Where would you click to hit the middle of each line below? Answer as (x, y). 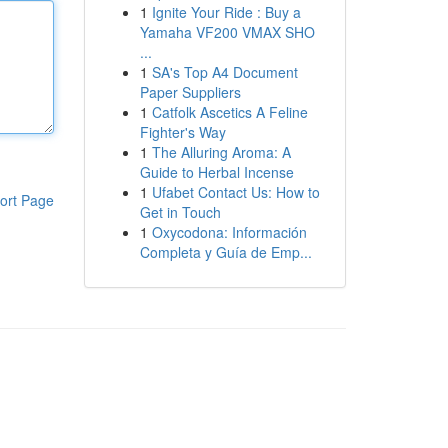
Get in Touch (180, 212)
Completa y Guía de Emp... (225, 252)
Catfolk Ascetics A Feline (229, 112)
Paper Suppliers (190, 92)
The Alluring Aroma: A (221, 152)
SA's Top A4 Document (224, 72)
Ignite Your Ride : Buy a (226, 12)
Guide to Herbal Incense (216, 172)
